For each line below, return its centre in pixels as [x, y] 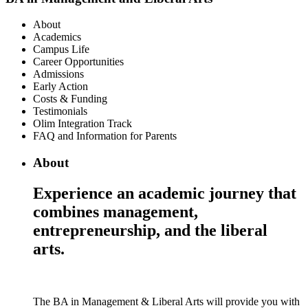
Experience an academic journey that [165, 194]
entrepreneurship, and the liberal [150, 231]
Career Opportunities [78, 62]
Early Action [60, 87]
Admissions [58, 74]
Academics [57, 37]
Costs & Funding [70, 99]
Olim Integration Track [82, 124]
